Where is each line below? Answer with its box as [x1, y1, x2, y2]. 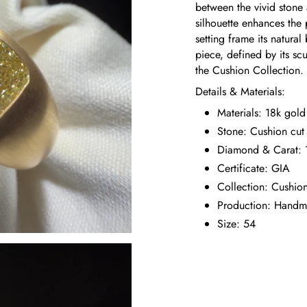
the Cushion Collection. [195, 62, 304, 78]
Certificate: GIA [217, 160, 290, 176]
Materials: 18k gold [217, 104, 306, 121]
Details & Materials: [195, 83, 285, 99]
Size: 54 [217, 215, 256, 232]
